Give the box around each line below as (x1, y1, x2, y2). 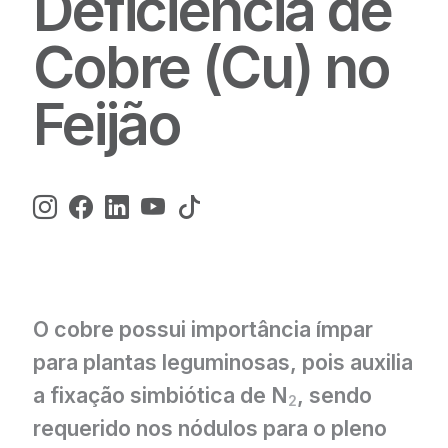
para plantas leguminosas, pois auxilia (33, 348, 414, 375)
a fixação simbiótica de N (33, 381, 289, 408)
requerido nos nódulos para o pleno (33, 414, 388, 441)
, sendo (297, 381, 373, 408)
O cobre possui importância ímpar (33, 315, 374, 342)
